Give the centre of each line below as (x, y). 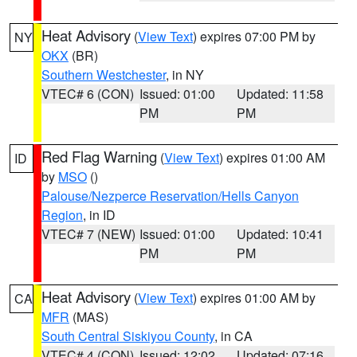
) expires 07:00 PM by (254, 36)
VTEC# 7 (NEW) (88, 234)
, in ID (99, 215)
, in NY (185, 75)
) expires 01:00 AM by (254, 298)
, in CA (233, 336)
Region (62, 215)
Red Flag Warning (99, 156)
